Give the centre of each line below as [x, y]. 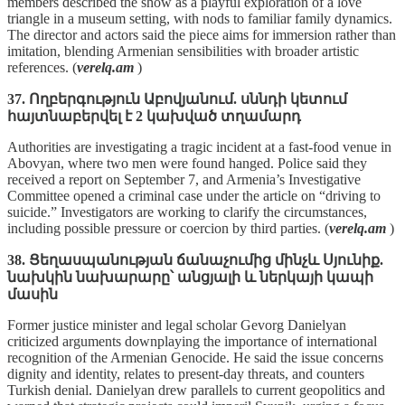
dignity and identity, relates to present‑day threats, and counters [186, 373]
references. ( [42, 67]
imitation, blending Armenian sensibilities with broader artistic [183, 51]
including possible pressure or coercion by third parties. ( [168, 228]
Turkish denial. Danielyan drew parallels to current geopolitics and [196, 390]
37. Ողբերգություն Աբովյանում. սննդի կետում [177, 99]
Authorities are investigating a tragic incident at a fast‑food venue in [199, 146]
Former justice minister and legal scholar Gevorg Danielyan [177, 325]
